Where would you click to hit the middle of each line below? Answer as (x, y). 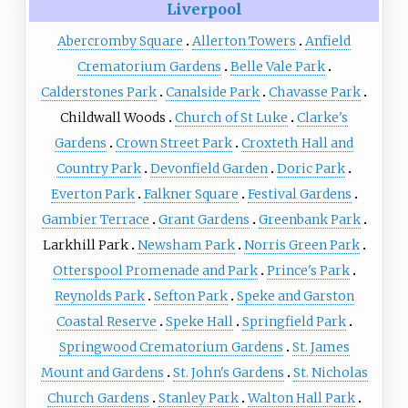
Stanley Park (198, 398)
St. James (321, 347)
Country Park (99, 168)
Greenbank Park (309, 219)
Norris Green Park (301, 245)
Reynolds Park (99, 296)
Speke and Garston (295, 296)
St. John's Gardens (228, 372)
